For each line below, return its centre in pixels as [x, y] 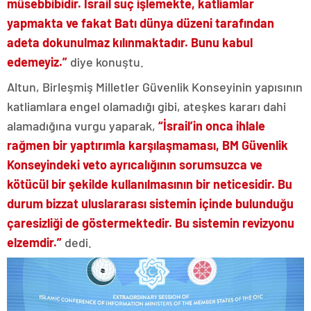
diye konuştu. [106, 62]
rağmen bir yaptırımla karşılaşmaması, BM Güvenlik [148, 145]
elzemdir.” [34, 243]
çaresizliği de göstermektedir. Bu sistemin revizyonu [151, 223]
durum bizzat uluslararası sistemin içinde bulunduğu [150, 204]
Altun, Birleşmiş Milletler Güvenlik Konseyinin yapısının [155, 87]
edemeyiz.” [37, 62]
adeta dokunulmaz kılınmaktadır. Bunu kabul [130, 43]
